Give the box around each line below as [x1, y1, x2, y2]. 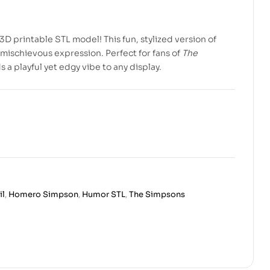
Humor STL [82, 189, 125, 199]
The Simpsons [129, 189, 185, 199]
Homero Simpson [8, 189, 78, 199]
